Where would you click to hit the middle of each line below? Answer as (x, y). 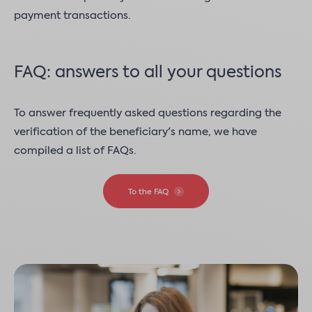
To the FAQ (148, 192)
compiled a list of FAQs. (75, 151)
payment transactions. (72, 16)
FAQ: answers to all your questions (148, 73)
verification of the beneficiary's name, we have (135, 132)
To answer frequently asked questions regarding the (148, 113)
